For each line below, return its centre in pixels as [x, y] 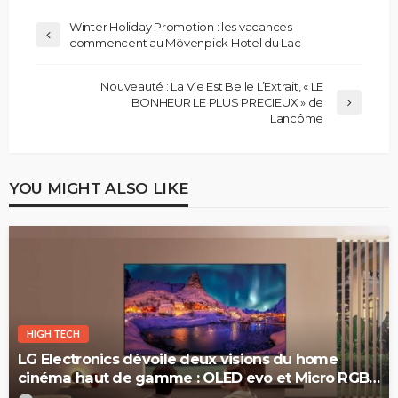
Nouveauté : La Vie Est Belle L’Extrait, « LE [212, 87]
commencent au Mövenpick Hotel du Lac [185, 43]
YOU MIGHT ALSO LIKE [99, 188]
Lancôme [296, 119]
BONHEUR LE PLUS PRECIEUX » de [227, 103]
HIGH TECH [53, 333]
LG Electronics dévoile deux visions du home [178, 358]
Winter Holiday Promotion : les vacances [181, 27]
